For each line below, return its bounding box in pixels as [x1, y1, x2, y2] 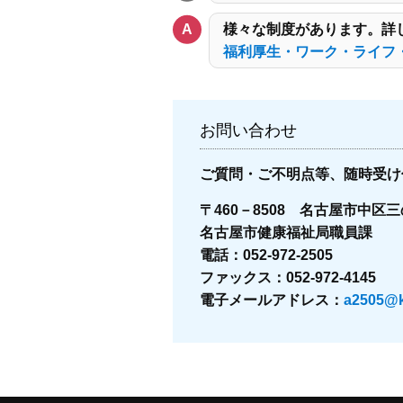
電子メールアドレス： [200, 292, 344, 308]
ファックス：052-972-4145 [200, 270, 376, 285]
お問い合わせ [200, 121, 297, 139]
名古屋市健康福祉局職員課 [200, 225, 372, 240]
